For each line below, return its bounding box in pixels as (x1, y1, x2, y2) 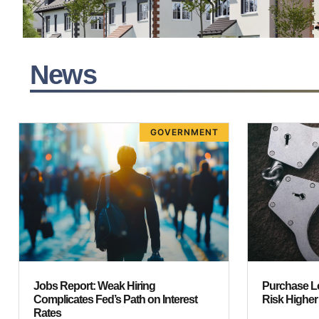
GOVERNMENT (150, 127, 219, 138)
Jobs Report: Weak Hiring (33, 280, 155, 293)
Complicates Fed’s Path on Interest (33, 293, 197, 306)
